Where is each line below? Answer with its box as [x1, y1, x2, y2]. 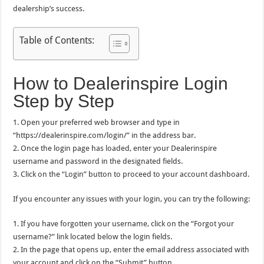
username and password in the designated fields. [13, 157, 183, 166]
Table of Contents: [19, 34, 95, 46]
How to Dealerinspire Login [13, 74, 229, 93]
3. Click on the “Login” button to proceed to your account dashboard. [13, 170, 250, 179]
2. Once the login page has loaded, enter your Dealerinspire [13, 144, 217, 153]
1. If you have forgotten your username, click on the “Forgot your [13, 219, 235, 228]
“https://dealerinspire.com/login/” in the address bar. [13, 131, 196, 140]
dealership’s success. [13, 4, 85, 13]
